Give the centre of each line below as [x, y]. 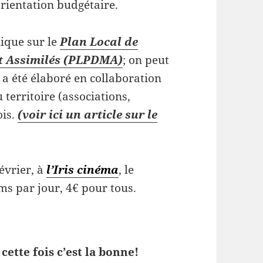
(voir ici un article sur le [88, 115]
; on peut [146, 60]
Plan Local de [99, 42]
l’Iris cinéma [83, 170]
